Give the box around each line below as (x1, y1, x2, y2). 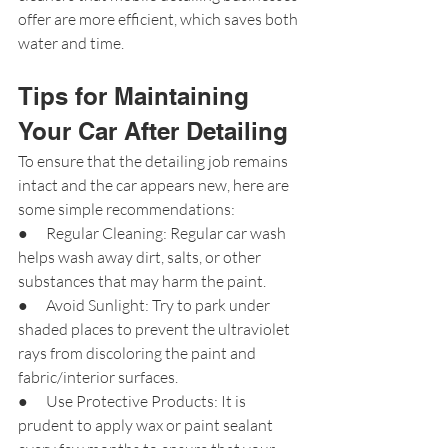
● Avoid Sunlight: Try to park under (18, 294, 273, 315)
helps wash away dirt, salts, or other (18, 246, 264, 267)
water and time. (18, 32, 124, 53)
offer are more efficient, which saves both (18, 8, 301, 29)
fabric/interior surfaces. (18, 366, 178, 387)
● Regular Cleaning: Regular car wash (18, 222, 289, 243)
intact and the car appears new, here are (18, 174, 292, 195)
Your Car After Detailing (18, 116, 288, 145)
